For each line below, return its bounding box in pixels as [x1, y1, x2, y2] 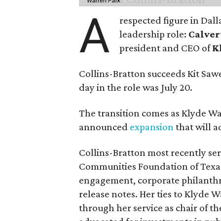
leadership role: [119, 28, 189, 40]
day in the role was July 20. [79, 81, 192, 93]
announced [79, 121, 130, 133]
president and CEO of [119, 42, 213, 54]
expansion [130, 121, 174, 133]
